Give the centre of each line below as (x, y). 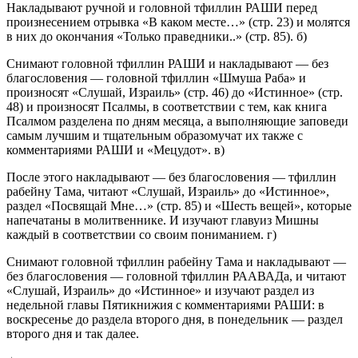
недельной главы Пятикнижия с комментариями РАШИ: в (165, 304)
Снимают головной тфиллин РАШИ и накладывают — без (167, 63)
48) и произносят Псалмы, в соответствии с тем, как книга (167, 106)
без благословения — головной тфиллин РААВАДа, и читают (176, 276)
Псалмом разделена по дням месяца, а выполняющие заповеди (177, 121)
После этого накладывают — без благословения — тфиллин (171, 177)
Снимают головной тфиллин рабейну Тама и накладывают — (176, 261)
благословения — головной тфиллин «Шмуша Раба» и (156, 78)
